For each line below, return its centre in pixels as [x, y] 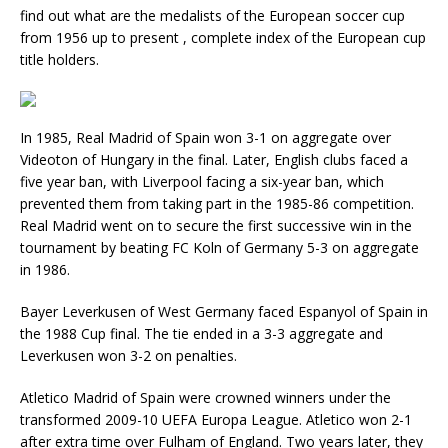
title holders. [59, 59]
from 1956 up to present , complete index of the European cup [223, 37]
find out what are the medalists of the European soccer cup [212, 15]
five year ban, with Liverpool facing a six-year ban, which [202, 181]
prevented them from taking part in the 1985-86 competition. [217, 203]
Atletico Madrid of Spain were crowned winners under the [205, 397]
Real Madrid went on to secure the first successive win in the [216, 225]
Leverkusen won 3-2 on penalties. [128, 355]
